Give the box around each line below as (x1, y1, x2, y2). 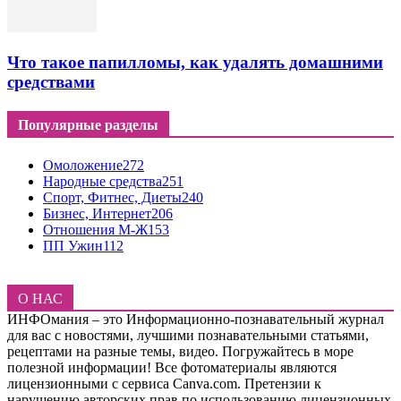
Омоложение (43, 157, 123, 173)
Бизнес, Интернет (43, 205, 151, 221)
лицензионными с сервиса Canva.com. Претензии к (7, 375, 321, 391)
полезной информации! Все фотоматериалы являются (7, 359, 337, 375)
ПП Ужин (43, 237, 103, 253)
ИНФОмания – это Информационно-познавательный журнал (7, 311, 384, 327)
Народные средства (43, 173, 162, 189)
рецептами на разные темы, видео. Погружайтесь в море (7, 343, 354, 359)
